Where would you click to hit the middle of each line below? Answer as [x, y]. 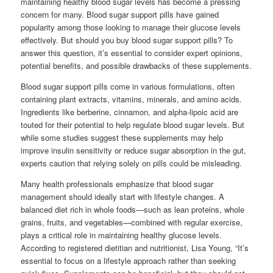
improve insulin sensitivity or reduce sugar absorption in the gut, [134, 150]
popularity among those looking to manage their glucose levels [131, 27]
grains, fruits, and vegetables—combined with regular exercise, [132, 222]
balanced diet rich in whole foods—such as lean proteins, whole [133, 209]
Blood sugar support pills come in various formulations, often [128, 86]
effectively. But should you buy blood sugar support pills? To [127, 40]
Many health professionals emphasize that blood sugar [117, 184]
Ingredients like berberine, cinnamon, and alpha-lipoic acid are [130, 112]
